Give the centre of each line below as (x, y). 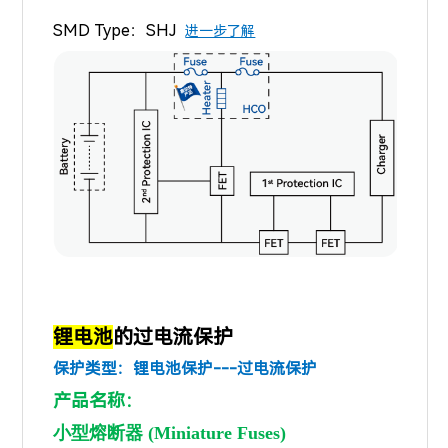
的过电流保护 (173, 337)
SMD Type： (100, 31)
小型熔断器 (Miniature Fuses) (170, 433)
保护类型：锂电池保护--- (145, 369)
